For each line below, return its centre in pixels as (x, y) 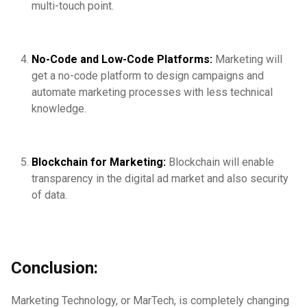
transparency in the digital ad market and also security (160, 179)
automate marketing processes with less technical (152, 93)
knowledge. (59, 109)
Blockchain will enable (221, 162)
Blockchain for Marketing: (100, 162)
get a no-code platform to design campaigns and (148, 76)
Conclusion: (54, 268)
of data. (49, 195)
